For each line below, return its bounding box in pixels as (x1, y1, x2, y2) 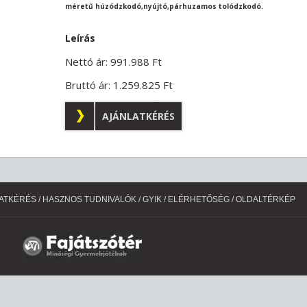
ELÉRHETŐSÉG (168, 194, 230, 204)
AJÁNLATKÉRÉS (102, 109, 175, 123)
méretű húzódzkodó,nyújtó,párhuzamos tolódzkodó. (65, 1, 263, 11)
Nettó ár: (65, 54, 110, 69)
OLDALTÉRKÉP (236, 194, 295, 204)
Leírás (65, 31, 95, 45)
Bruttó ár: (65, 77, 113, 92)
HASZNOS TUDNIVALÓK (42, 194, 136, 204)
